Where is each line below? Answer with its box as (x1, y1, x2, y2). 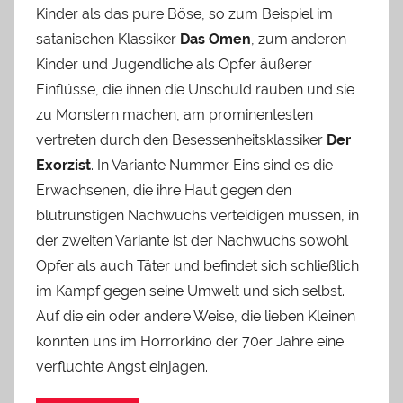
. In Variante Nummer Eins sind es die (91, 157, 333, 175)
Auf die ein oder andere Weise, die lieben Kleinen (36, 308, 355, 326)
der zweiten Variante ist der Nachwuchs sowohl (36, 232, 348, 250)
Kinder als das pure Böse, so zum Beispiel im (36, 5, 333, 23)
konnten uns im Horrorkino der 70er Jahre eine (36, 333, 344, 351)
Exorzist (36, 157, 91, 175)
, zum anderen (251, 31, 346, 49)
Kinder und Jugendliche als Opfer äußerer (36, 56, 312, 74)
